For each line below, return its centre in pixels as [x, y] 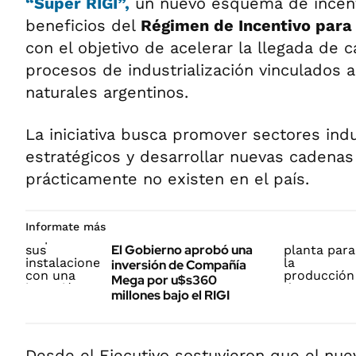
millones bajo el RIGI [170, 295]
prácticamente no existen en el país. [167, 179]
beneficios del [83, 25]
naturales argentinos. [107, 92]
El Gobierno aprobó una [182, 250]
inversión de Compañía [179, 265]
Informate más [66, 226]
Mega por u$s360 [164, 280]
